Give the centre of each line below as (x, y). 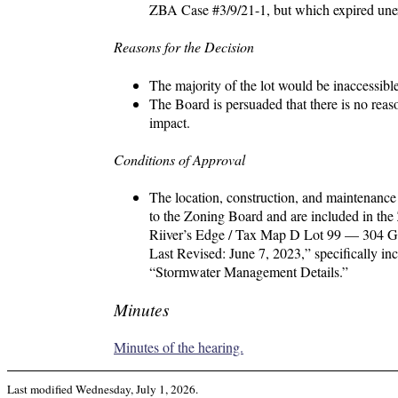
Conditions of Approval (179, 159)
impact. (170, 122)
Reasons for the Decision (184, 47)
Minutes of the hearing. (179, 347)
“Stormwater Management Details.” (249, 272)
